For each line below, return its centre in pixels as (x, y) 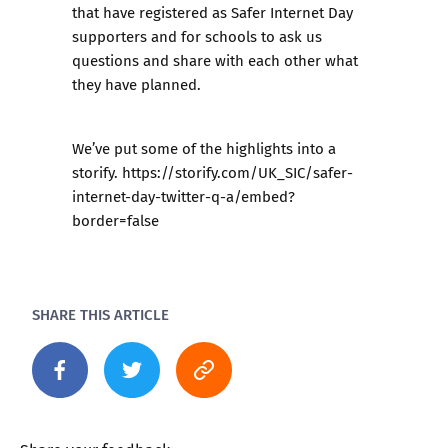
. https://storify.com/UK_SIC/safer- (233, 172)
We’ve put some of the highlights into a (204, 148)
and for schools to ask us (234, 36)
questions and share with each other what (215, 60)
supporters (109, 36)
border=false (115, 220)
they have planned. (140, 84)
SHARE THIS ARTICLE (100, 314)
